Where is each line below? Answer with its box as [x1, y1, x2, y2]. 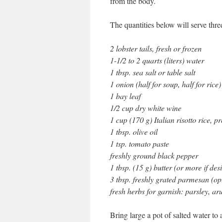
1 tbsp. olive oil [110, 126, 158, 137]
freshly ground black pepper [110, 150, 198, 161]
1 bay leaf [110, 91, 141, 101]
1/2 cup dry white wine [110, 103, 181, 113]
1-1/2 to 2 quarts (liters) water [110, 55, 204, 65]
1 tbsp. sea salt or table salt [110, 67, 195, 77]
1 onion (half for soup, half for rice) [110, 79, 221, 89]
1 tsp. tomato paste [110, 138, 169, 149]
